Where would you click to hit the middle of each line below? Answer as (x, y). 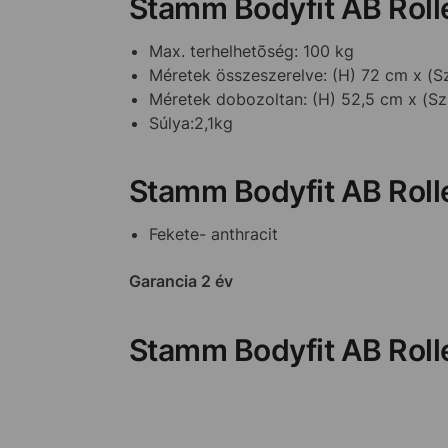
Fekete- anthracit (213, 234)
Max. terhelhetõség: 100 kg (251, 50)
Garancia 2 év (180, 280)
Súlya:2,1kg (190, 122)
